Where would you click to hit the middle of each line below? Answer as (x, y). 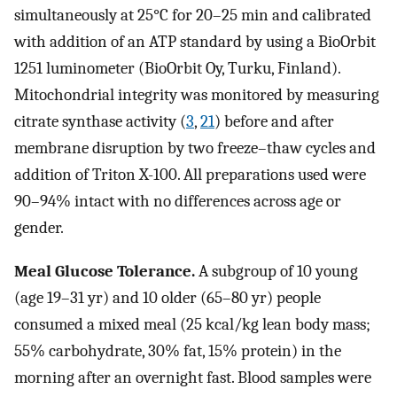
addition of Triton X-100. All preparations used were (190, 175)
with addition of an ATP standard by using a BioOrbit (195, 42)
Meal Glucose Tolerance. (105, 272)
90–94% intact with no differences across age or (178, 202)
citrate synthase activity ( (100, 122)
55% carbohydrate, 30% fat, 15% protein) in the (178, 351)
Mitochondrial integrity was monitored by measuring (197, 95)
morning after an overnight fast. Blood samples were (193, 378)
